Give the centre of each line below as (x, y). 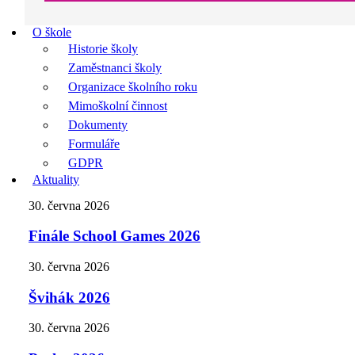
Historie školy (103, 48)
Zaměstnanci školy (115, 67)
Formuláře (94, 143)
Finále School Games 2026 (115, 236)
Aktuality (56, 179)
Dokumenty (98, 124)
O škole (52, 32)
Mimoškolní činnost (118, 105)
